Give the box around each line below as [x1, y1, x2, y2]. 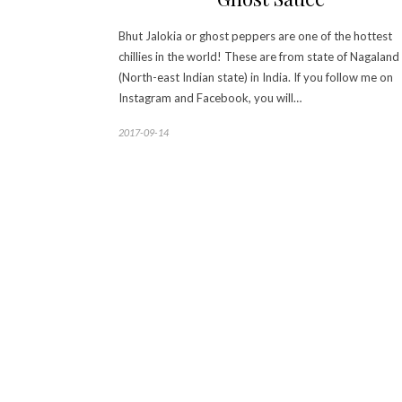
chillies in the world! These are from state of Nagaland [118, 49, 399, 65]
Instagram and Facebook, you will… [118, 91, 301, 106]
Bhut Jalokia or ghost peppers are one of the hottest [118, 29, 392, 44]
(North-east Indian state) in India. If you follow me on [118, 70, 393, 85]
